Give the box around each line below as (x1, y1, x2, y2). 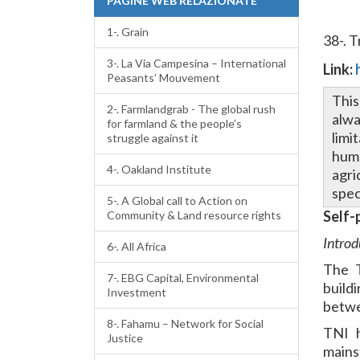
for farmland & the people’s (107, 117, 242, 130)
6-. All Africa (107, 239, 166, 253)
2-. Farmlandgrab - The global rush (107, 102, 276, 116)
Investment (107, 285, 166, 299)
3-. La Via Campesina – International (107, 56, 286, 70)
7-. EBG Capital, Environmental (107, 271, 259, 284)
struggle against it (107, 131, 198, 145)
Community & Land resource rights (107, 208, 281, 222)
